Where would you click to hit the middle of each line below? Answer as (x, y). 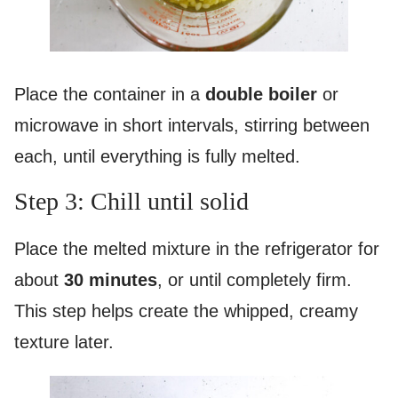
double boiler (261, 94)
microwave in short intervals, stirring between (192, 125)
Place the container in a (110, 94)
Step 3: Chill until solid (131, 201)
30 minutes (111, 279)
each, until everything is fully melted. (157, 156)
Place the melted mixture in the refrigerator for (197, 248)
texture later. (64, 342)
